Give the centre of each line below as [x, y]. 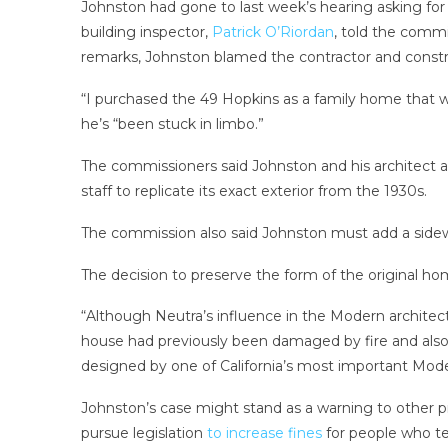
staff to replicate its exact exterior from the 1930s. [253, 191]
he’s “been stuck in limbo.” [172, 124]
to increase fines [264, 433]
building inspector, [146, 32]
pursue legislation [143, 433]
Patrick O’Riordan [272, 32]
